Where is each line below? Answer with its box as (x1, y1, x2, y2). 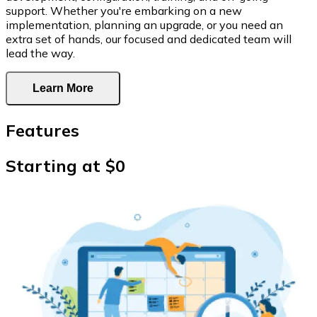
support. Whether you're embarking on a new (6, 4, 242, 18)
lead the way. (6, 46, 75, 61)
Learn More (33, 82, 93, 95)
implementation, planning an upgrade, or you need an (6, 18, 283, 33)
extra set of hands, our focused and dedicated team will (6, 32, 292, 47)
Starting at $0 (6, 155, 125, 177)
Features (6, 120, 79, 142)
